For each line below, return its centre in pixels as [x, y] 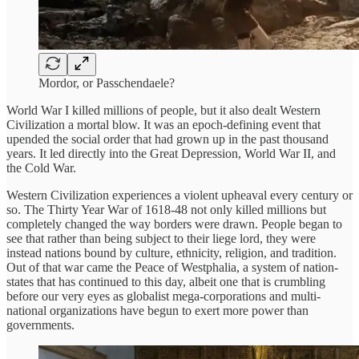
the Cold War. [41, 168]
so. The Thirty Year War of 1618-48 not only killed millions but [166, 210]
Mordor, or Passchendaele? [107, 83]
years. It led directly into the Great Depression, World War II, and [171, 154]
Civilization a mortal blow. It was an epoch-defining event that [163, 125]
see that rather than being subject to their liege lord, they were [161, 239]
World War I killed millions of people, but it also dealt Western [163, 111]
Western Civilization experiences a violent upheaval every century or [179, 196]
